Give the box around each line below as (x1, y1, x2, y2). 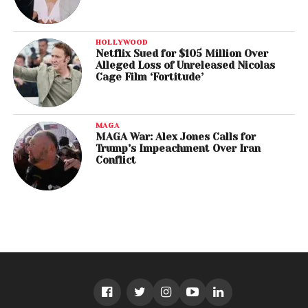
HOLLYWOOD (95, 38, 148, 47)
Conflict (95, 155, 136, 166)
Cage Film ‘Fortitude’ (95, 71, 203, 83)
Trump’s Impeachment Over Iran (95, 143, 261, 155)
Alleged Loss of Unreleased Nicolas (95, 60, 275, 71)
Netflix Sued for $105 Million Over (95, 48, 268, 60)
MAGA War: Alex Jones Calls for (95, 131, 256, 143)
